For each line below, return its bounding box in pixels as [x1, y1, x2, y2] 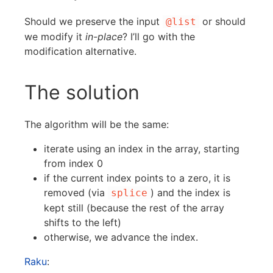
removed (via [44, 186, 108, 199]
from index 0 [44, 157, 103, 169]
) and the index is [151, 186, 230, 199]
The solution [24, 80, 140, 104]
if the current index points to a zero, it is [44, 172, 230, 184]
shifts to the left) [44, 216, 121, 229]
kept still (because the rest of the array [44, 202, 224, 214]
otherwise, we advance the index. [44, 231, 198, 243]
